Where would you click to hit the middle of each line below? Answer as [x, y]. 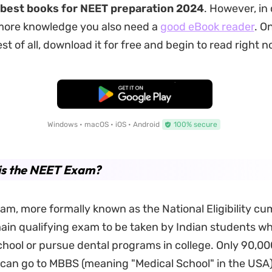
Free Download [135, 94]
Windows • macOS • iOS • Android [103, 124]
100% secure [195, 124]
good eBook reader [207, 27]
